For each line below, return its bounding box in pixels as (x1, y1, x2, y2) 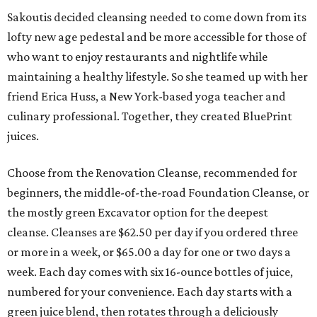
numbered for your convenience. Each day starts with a (7, 284, 292, 299)
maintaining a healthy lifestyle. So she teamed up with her (7, 69, 308, 84)
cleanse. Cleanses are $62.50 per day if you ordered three (7, 225, 298, 240)
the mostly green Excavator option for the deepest (7, 205, 268, 220)
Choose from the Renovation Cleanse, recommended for (7, 166, 297, 180)
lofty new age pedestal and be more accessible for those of (7, 30, 306, 45)
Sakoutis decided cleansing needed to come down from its (7, 10, 306, 25)
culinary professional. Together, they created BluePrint (7, 109, 292, 124)
